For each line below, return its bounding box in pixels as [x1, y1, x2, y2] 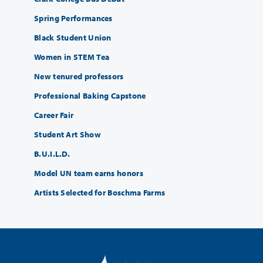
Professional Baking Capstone [34, 90, 146, 101]
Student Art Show [34, 129, 101, 140]
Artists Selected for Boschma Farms [34, 187, 166, 198]
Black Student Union [34, 32, 112, 43]
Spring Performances [34, 12, 113, 23]
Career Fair [34, 109, 74, 120]
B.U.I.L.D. [34, 148, 70, 159]
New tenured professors [34, 70, 124, 82]
